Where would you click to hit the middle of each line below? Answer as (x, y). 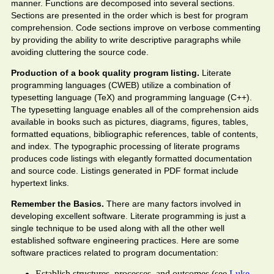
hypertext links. (40, 183)
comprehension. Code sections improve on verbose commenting (136, 28)
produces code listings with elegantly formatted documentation (131, 158)
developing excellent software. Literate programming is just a (128, 216)
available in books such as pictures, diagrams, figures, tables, (130, 122)
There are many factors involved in (172, 204)
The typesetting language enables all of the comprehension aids (135, 109)
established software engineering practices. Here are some (125, 240)
